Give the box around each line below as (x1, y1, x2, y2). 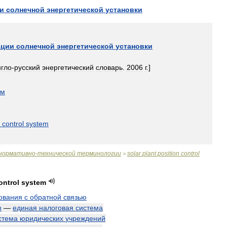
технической (37, 150, 75, 157)
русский (14, 63, 40, 71)
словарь (96, 63, 123, 71)
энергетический (42, 63, 94, 71)
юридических (20, 214, 63, 222)
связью (63, 193, 87, 201)
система (75, 204, 103, 212)
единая (13, 204, 37, 212)
